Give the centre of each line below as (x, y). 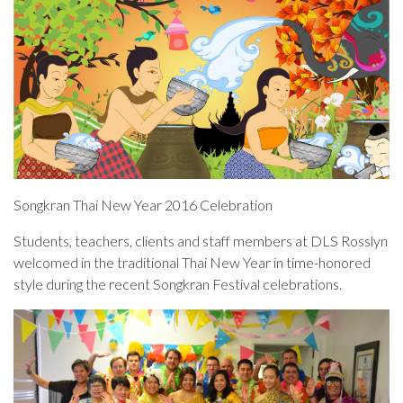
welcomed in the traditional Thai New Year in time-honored (192, 263)
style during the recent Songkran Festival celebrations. (179, 284)
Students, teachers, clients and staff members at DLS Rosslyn (201, 241)
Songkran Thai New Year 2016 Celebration (143, 205)
